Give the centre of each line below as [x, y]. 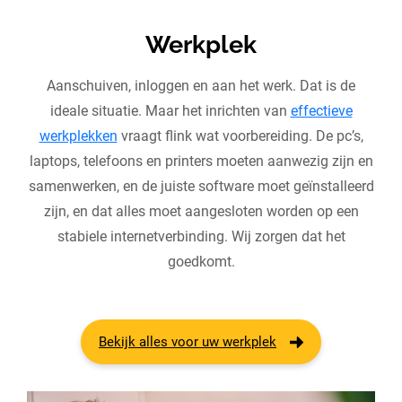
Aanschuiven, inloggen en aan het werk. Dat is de [201, 86]
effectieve [321, 111]
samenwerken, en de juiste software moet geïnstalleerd [201, 187]
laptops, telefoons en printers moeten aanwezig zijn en [201, 162]
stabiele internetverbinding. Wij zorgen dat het [201, 237]
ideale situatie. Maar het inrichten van [170, 111]
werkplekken [78, 136]
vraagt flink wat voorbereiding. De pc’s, [240, 136]
